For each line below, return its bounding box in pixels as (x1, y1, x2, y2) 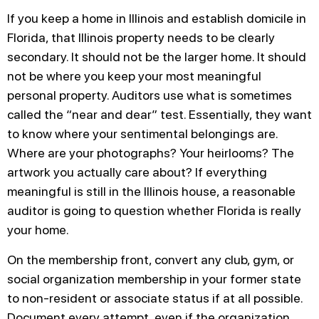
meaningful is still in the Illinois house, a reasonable (7, 184, 296, 199)
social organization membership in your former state (7, 271, 301, 286)
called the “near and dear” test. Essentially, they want (7, 107, 312, 122)
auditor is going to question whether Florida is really (7, 203, 301, 219)
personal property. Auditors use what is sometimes (7, 88, 292, 103)
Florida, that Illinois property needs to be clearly (7, 30, 275, 46)
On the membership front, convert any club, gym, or (7, 251, 294, 267)
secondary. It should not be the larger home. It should (7, 49, 306, 65)
